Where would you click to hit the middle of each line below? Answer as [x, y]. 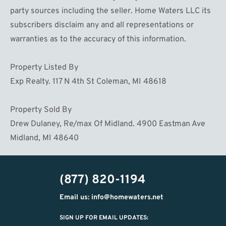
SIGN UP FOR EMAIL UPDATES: [104, 218]
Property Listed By [44, 67]
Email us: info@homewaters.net [111, 197]
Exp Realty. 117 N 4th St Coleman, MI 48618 [88, 81]
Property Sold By [41, 110]
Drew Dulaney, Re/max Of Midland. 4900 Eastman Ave [108, 124]
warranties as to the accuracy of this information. [98, 39]
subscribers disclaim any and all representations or [102, 25]
